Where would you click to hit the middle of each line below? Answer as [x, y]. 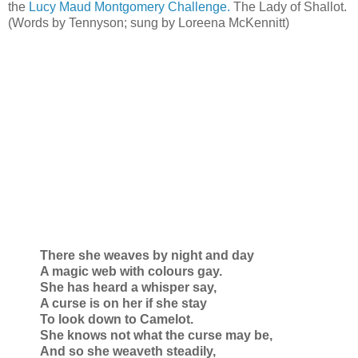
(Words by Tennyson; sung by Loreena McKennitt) [149, 22]
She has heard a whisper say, [128, 287]
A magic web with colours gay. [131, 271]
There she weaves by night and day [147, 255]
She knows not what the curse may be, [156, 335]
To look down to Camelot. [117, 319]
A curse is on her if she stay [123, 303]
